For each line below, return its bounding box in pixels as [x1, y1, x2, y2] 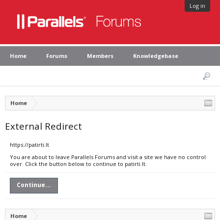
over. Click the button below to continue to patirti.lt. [10, 160, 147, 167]
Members [87, 52, 113, 59]
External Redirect [5, 120, 82, 132]
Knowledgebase [133, 52, 178, 59]
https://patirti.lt [10, 141, 49, 148]
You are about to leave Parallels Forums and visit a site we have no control [10, 153, 206, 161]
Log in [190, 2, 205, 9]
